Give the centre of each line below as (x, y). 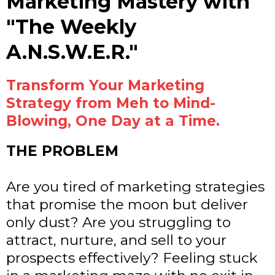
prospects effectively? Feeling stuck (132, 258)
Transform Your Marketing (105, 86)
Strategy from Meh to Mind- (111, 103)
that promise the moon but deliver (127, 205)
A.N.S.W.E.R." (72, 52)
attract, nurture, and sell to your (116, 240)
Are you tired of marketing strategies (135, 187)
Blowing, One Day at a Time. (113, 121)
